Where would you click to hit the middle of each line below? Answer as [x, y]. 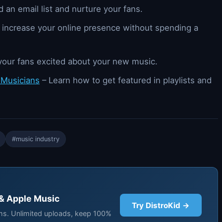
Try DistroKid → [161, 205]
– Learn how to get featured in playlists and [126, 80]
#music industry [36, 139]
